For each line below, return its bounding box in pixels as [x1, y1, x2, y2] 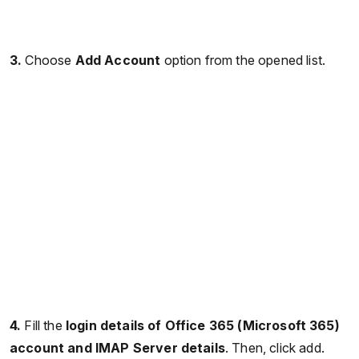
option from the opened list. [160, 51, 326, 68]
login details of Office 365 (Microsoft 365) [62, 317, 340, 334]
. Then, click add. [224, 340, 325, 357]
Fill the [24, 317, 63, 334]
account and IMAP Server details [10, 340, 225, 357]
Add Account [75, 51, 161, 68]
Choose [25, 51, 75, 68]
